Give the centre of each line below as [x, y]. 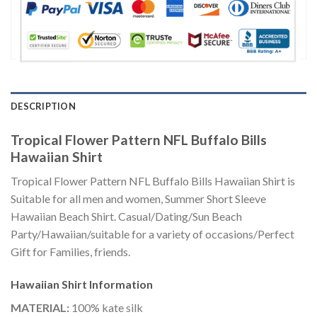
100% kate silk [106, 307]
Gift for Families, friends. [70, 252]
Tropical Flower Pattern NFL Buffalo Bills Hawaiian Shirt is [153, 181]
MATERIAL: [40, 307]
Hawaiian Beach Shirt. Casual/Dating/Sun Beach [126, 217]
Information [121, 284]
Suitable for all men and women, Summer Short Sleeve [138, 199]
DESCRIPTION [43, 106]
